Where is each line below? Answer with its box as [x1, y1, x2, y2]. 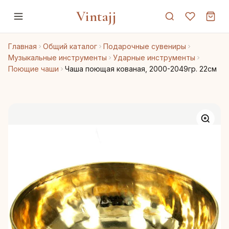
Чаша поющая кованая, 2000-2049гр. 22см [65, 64, 217, 73]
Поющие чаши [8, 64, 59, 73]
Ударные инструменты [113, 53, 195, 62]
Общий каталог [43, 42, 97, 51]
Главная [8, 42, 37, 51]
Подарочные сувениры [103, 42, 186, 51]
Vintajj [76, 8, 117, 25]
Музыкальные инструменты [8, 53, 107, 62]
